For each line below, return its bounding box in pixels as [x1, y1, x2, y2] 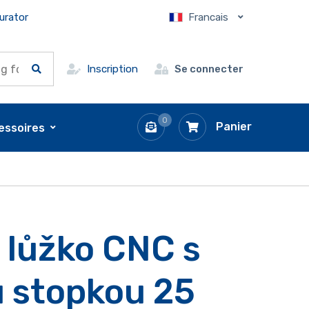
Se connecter [174, 63, 243, 75]
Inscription [86, 63, 138, 75]
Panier [215, 120, 252, 133]
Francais [188, 11, 228, 23]
